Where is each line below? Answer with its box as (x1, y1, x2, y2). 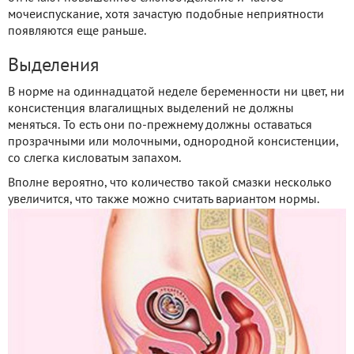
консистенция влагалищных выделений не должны (8, 103, 294, 115)
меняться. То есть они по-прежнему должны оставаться (8, 119, 312, 131)
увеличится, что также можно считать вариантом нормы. (8, 194, 319, 205)
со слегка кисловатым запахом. (8, 153, 181, 164)
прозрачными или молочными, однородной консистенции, (8, 136, 338, 148)
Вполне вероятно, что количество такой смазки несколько (8, 177, 332, 189)
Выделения (8, 57, 99, 75)
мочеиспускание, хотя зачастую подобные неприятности (8, 9, 324, 21)
